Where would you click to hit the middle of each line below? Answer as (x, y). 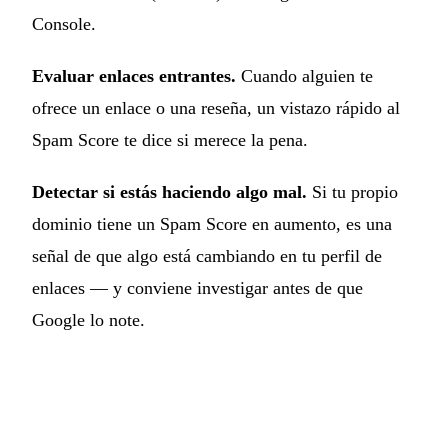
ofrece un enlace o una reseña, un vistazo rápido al (216, 107)
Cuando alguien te (304, 75)
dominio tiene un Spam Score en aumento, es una (212, 223)
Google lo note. (88, 319)
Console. (64, 23)
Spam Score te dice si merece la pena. (170, 139)
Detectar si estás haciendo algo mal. (169, 191)
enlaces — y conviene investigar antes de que (197, 287)
